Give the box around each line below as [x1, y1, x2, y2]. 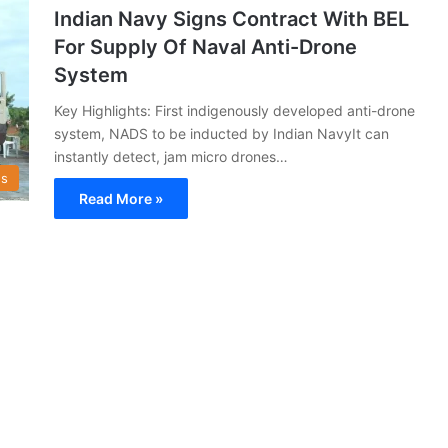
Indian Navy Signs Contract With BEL [54, 6, 409, 31]
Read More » [79, 189, 163, 207]
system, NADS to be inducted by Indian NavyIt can [54, 124, 389, 142]
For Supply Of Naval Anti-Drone [54, 34, 357, 59]
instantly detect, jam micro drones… [54, 147, 288, 165]
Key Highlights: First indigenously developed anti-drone [54, 101, 415, 119]
